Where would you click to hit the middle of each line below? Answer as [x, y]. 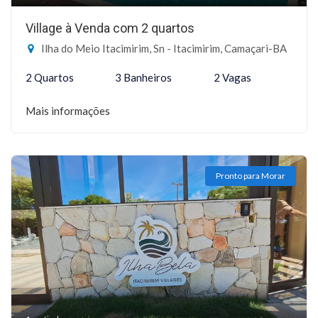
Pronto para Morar [251, 176]
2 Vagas [232, 77]
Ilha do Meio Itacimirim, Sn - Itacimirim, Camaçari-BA [163, 48]
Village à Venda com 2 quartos [110, 28]
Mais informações [68, 111]
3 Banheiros [144, 77]
